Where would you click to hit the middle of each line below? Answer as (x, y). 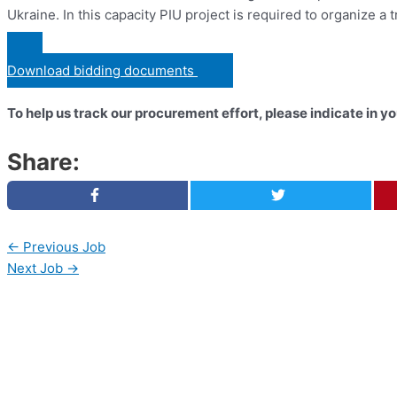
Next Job (37, 269)
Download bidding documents (101, 71)
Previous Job (62, 247)
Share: (43, 162)
